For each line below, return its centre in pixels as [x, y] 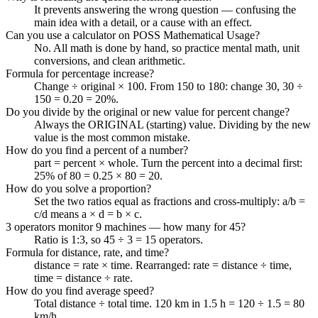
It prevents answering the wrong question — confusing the [165, 9]
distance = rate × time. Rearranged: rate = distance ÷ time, [163, 265]
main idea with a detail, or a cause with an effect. [143, 22]
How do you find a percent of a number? [97, 150]
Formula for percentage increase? [80, 73]
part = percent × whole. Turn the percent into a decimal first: [168, 163]
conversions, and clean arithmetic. [110, 60]
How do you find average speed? [80, 290]
